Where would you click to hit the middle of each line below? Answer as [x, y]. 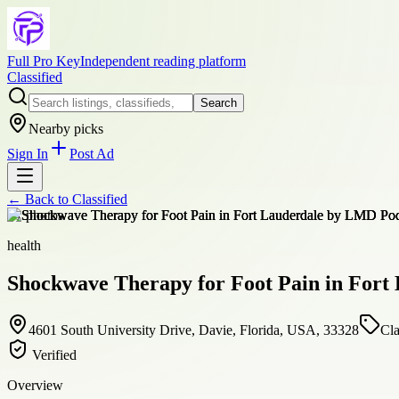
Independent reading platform [163, 61]
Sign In [28, 154]
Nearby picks [66, 129]
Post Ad [92, 154]
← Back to [40, 199]
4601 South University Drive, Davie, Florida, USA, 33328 [194, 330]
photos [43, 215]
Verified [53, 354]
